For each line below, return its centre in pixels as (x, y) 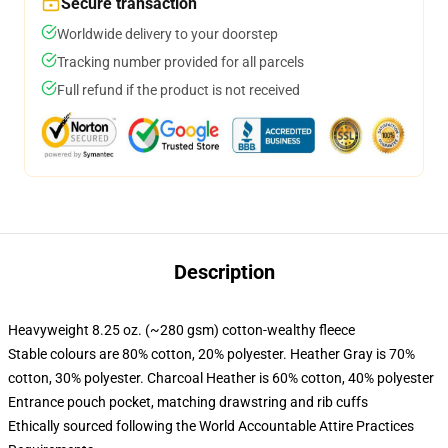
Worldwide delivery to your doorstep (167, 34)
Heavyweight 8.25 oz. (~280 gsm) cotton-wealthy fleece (181, 330)
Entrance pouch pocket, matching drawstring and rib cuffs (188, 402)
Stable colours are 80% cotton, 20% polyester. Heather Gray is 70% (211, 354)
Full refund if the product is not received (178, 90)
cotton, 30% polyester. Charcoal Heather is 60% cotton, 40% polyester (221, 378)
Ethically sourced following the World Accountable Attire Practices (211, 426)
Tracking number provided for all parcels (180, 62)
